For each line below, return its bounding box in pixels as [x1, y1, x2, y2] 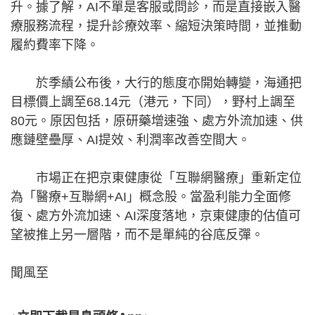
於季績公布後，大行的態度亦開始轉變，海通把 [11, 76, 302, 91]
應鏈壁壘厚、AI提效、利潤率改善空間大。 [11, 133, 250, 148]
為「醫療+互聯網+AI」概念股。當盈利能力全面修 [11, 190, 291, 205]
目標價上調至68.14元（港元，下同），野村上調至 [11, 95, 295, 110]
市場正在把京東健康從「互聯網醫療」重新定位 [11, 171, 302, 186]
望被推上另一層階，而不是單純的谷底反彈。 [11, 228, 264, 243]
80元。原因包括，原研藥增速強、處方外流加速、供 [11, 114, 303, 129]
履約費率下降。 [11, 38, 99, 53]
